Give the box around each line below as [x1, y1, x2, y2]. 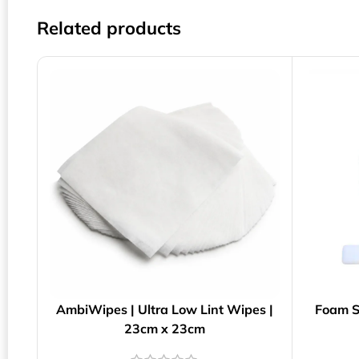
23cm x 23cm [123, 320, 205, 337]
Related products [37, 17, 181, 40]
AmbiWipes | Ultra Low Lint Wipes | [55, 301, 273, 317]
